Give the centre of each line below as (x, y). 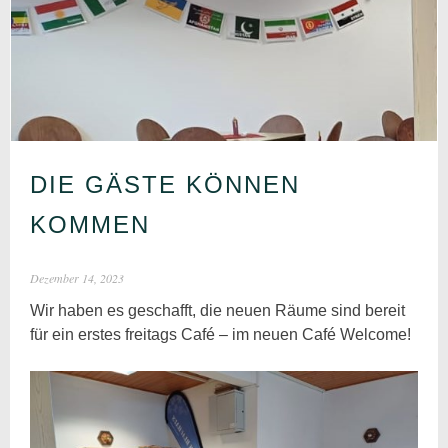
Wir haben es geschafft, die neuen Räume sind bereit (218, 310)
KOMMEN (90, 224)
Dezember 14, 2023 (77, 277)
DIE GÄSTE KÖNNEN (165, 184)
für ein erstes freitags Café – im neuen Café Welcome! (221, 334)
